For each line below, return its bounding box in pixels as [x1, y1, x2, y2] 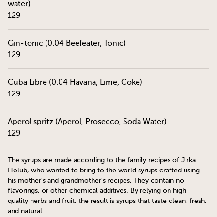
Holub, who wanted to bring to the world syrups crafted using [8, 167, 200, 174]
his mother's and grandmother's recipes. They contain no [8, 177, 184, 184]
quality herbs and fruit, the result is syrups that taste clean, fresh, [8, 197, 207, 204]
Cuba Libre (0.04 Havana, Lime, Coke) [8, 78, 142, 87]
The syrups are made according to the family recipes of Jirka [8, 156, 196, 164]
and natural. [8, 207, 44, 215]
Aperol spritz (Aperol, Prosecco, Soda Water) [8, 117, 167, 126]
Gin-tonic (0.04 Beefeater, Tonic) [8, 39, 126, 47]
